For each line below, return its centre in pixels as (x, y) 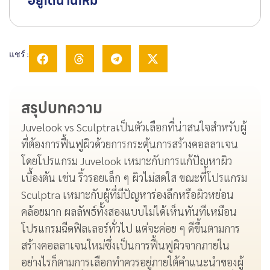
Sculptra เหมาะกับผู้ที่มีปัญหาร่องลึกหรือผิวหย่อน (127, 195)
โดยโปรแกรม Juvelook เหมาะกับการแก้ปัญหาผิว (127, 161)
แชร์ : (19, 55)
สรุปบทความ (62, 108)
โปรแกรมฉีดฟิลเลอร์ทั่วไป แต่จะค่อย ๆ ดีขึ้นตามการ (130, 228)
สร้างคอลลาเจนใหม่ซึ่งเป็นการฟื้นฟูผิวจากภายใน (125, 245)
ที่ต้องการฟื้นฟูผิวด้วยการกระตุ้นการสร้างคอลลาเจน (130, 144)
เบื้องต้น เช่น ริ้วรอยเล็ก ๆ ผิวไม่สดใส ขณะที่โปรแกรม (134, 178)
